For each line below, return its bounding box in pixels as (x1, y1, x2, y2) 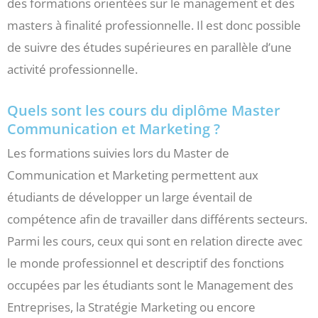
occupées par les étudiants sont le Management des (7, 277, 293, 294)
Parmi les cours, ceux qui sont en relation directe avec (7, 233, 302, 250)
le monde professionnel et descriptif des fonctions (7, 255, 284, 272)
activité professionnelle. (7, 61, 138, 78)
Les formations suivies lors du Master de (7, 145, 229, 162)
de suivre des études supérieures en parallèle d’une (7, 39, 292, 56)
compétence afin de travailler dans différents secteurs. (7, 211, 307, 228)
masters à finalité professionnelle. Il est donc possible (7, 17, 301, 34)
